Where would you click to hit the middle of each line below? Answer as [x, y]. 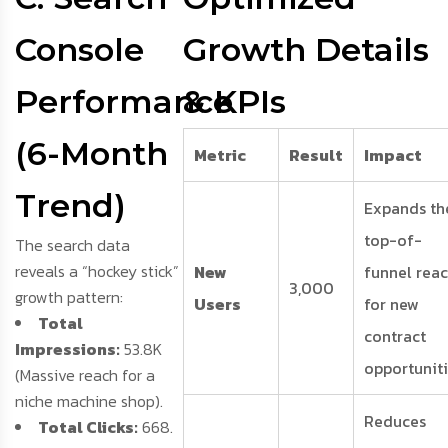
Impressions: [67, 349]
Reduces [394, 421]
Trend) [70, 206]
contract [394, 336]
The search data [72, 245]
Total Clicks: [88, 427]
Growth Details [305, 50]
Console [79, 50]
